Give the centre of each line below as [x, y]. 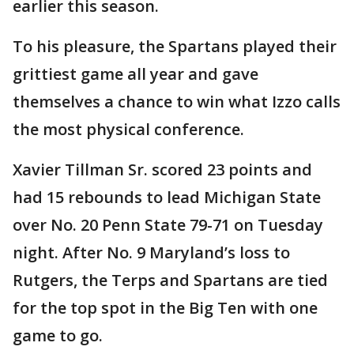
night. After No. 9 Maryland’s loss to [151, 252]
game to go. [58, 335]
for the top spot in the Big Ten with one [165, 308]
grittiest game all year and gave [136, 74]
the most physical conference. [128, 129]
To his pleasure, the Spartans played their [175, 46]
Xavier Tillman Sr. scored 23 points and [162, 169]
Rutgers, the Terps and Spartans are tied [170, 280]
